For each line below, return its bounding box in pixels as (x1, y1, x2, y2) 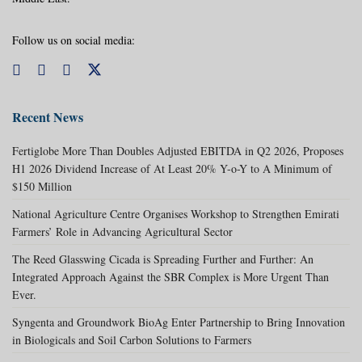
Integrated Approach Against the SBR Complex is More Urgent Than (12, 268, 329, 284)
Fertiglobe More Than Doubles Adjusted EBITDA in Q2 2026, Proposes (12, 142, 343, 158)
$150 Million (12, 178, 72, 194)
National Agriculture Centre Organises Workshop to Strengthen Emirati (12, 205, 339, 221)
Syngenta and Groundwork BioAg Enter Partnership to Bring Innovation (12, 314, 345, 330)
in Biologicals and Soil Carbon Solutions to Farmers (12, 331, 251, 347)
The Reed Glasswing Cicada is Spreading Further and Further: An (12, 250, 314, 267)
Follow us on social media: (12, 32, 135, 48)
